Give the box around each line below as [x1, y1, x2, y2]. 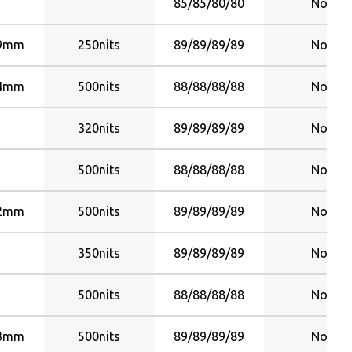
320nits [78, 121, 120, 135]
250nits [78, 38, 120, 52]
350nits [78, 246, 120, 260]
